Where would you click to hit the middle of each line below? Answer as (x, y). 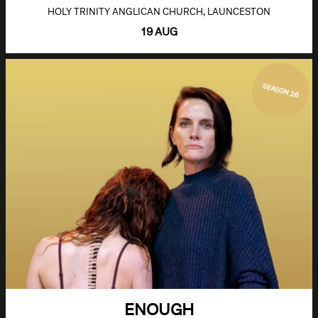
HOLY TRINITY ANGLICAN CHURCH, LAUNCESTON (159, 11)
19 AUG (159, 32)
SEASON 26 (280, 91)
